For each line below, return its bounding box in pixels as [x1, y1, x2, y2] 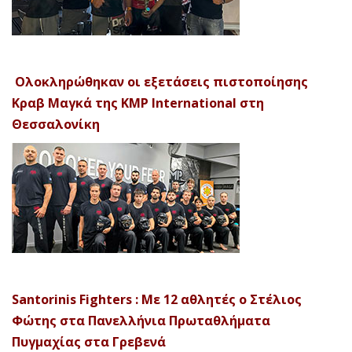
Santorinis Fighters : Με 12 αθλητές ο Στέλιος [12, 290, 302, 308]
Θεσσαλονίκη [12, 115, 100, 133]
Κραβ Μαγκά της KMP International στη [12, 93, 264, 112]
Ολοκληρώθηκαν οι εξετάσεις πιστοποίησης [12, 72, 308, 90]
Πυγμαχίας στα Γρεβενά [12, 332, 166, 350]
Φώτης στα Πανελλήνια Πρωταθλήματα [12, 311, 270, 329]
